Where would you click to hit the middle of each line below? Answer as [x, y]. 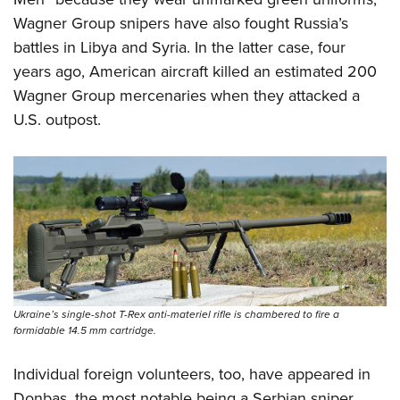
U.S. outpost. [57, 119]
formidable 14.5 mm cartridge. [85, 330]
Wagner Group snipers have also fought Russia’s [181, 23]
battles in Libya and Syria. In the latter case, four [179, 47]
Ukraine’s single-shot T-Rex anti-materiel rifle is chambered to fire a [176, 314]
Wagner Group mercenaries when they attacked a [187, 95]
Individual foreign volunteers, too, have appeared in [192, 374]
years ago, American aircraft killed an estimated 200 [195, 71]
